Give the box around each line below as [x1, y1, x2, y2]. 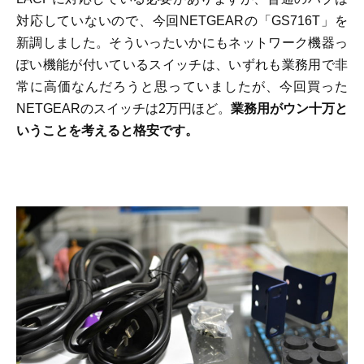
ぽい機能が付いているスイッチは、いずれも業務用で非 [16, 56, 348, 71]
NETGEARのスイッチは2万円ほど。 [16, 100, 231, 115]
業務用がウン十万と [231, 100, 348, 115]
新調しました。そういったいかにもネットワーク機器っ [16, 34, 348, 50]
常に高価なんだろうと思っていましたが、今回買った [16, 78, 348, 93]
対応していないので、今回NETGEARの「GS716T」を [16, 12, 348, 28]
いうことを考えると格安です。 [16, 122, 198, 137]
